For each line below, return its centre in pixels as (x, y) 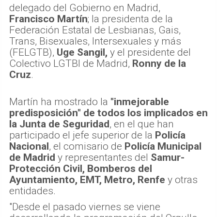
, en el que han (142, 124)
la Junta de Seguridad (59, 124)
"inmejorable (140, 102)
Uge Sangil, (82, 53)
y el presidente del (149, 53)
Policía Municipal (163, 147)
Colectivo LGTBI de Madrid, (71, 64)
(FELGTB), (33, 53)
